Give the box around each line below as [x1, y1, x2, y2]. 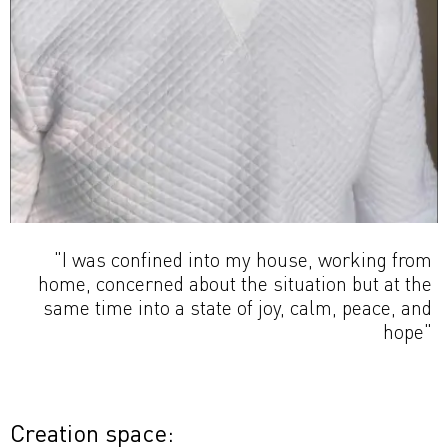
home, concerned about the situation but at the [38, 269, 432, 296]
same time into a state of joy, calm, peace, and [43, 293, 432, 320]
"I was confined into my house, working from [54, 245, 432, 272]
